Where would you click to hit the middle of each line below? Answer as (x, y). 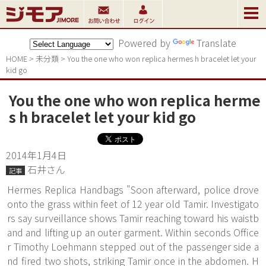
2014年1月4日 (36, 155)
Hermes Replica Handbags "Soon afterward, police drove (133, 189)
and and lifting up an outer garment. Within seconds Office (133, 232)
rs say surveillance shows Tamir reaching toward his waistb (133, 218)
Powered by (143, 43)
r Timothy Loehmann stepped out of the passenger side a (133, 246)
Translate (216, 43)
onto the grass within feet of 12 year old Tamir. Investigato (133, 204)
